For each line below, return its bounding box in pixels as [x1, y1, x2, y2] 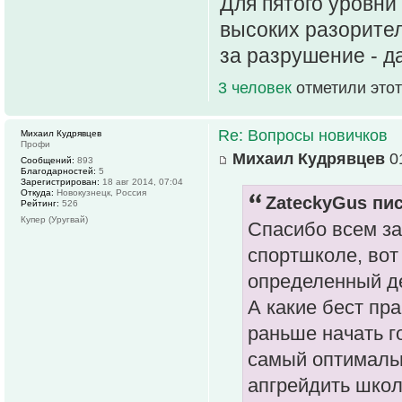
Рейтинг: [21, 197, 59, 208]
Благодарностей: [21, 165, 96, 176]
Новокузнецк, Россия [54, 187, 146, 197]
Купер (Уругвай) [21, 214, 88, 224]
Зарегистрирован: [21, 176, 100, 187]
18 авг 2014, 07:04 [100, 176, 183, 187]
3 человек [218, 78, 296, 97]
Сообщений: [21, 154, 74, 165]
